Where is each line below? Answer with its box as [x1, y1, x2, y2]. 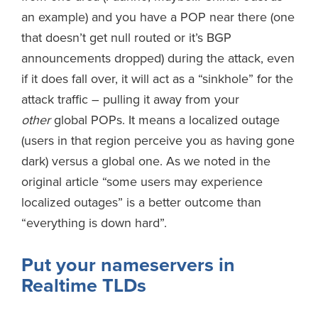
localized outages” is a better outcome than [21, 194, 261, 210]
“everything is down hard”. [21, 214, 167, 231]
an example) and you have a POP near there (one [21, 9, 295, 25]
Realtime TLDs [21, 273, 146, 297]
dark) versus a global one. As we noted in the [21, 153, 270, 169]
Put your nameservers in [21, 253, 235, 277]
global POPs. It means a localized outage [50, 111, 280, 128]
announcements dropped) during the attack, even [21, 50, 295, 66]
